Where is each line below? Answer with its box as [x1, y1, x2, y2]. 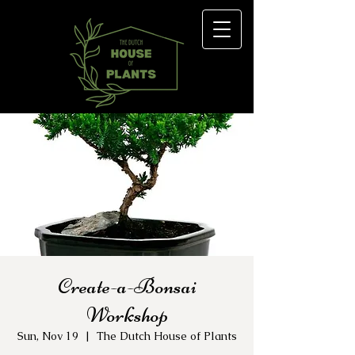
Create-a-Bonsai [57, 272, 197, 300]
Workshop [86, 300, 168, 328]
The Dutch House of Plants [96, 328, 237, 343]
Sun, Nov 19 [17, 328, 78, 343]
